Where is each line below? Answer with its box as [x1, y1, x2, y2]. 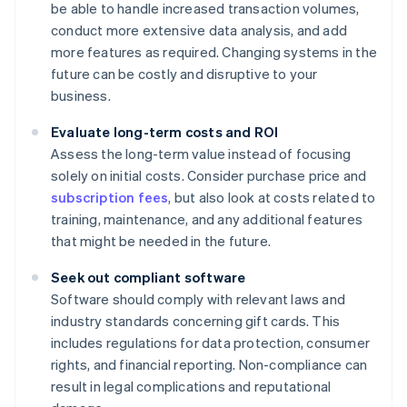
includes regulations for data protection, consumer [51, 333, 371, 352]
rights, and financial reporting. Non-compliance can [51, 354, 368, 373]
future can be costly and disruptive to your [51, 64, 318, 83]
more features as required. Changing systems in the [51, 42, 378, 61]
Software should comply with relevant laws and [51, 289, 346, 308]
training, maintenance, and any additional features [51, 209, 363, 228]
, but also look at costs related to [168, 187, 376, 206]
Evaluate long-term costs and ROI [51, 122, 279, 141]
